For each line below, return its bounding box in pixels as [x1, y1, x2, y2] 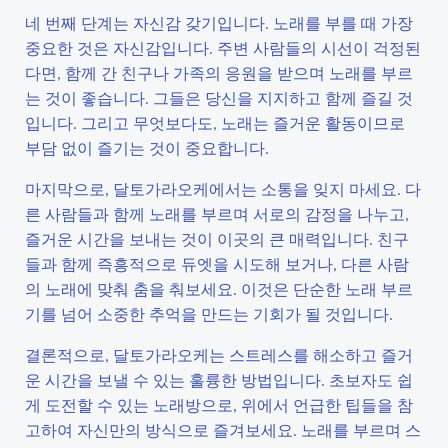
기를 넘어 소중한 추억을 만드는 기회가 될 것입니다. [25, 303, 393, 324]
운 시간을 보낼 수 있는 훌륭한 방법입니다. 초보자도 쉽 [25, 369, 413, 390]
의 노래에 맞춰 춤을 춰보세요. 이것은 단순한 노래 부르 [25, 278, 413, 299]
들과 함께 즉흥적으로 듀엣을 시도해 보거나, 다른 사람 [25, 253, 409, 274]
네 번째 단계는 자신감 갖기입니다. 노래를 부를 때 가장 [25, 12, 413, 33]
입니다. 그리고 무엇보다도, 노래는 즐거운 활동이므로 [25, 112, 405, 133]
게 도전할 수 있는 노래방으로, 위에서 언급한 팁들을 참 [25, 394, 413, 415]
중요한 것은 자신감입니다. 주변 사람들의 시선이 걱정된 [25, 37, 421, 58]
